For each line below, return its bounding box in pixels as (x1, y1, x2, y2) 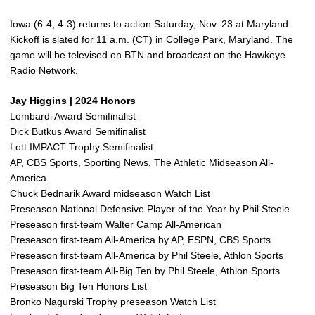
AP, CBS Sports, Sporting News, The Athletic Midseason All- (10, 157, 274, 168)
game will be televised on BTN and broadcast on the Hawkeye (10, 49, 285, 60)
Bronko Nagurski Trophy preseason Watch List (10, 296, 216, 307)
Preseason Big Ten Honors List (10, 281, 147, 292)
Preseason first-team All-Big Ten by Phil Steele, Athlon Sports (10, 265, 280, 276)
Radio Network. (10, 65, 78, 76)
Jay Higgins (10, 95, 67, 106)
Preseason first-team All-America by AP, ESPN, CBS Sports (10, 234, 271, 245)
